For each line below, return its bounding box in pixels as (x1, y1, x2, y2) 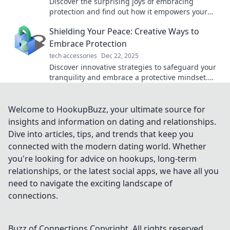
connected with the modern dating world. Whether (8, 141, 206, 152)
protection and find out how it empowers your (49, 7, 207, 16)
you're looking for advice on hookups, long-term (8, 153, 197, 164)
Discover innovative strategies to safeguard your (49, 62, 216, 72)
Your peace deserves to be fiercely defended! (49, 83, 204, 92)
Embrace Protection (49, 38, 127, 49)
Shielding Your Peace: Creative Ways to (49, 26, 199, 37)
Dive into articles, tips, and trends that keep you (8, 128, 194, 140)
